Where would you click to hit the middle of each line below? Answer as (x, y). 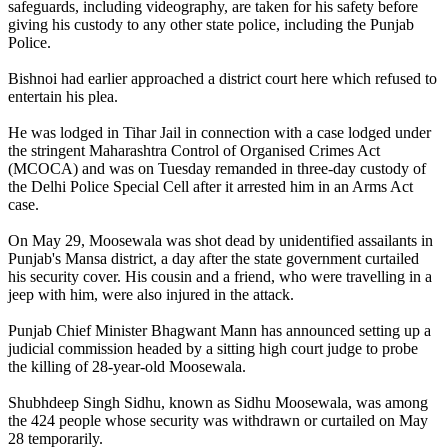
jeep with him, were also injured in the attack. (151, 294)
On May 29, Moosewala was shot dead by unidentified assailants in (220, 240)
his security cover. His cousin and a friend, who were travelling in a (220, 276)
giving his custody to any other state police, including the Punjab (211, 24)
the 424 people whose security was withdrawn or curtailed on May (218, 420)
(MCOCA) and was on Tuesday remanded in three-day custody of (217, 168)
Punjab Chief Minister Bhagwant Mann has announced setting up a (219, 330)
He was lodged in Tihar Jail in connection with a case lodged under (219, 132)
